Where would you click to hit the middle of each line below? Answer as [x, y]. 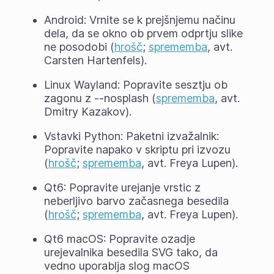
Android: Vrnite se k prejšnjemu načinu [139, 20]
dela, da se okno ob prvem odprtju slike [143, 33]
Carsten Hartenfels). [95, 60]
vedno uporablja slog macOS [117, 265]
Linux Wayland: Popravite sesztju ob [135, 84]
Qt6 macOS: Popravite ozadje [119, 239]
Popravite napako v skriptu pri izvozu [137, 149]
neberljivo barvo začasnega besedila [136, 201]
